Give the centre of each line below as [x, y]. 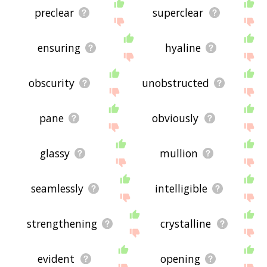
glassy [55, 153]
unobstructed [176, 83]
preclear [54, 12]
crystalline [186, 223]
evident [56, 258]
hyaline [183, 47]
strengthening [62, 223]
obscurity [52, 83]
